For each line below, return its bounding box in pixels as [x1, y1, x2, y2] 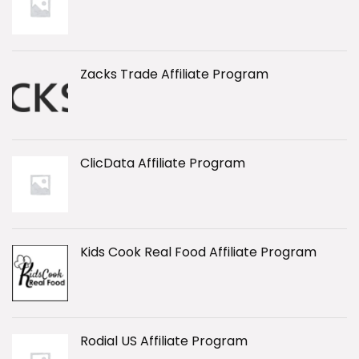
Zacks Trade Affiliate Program [80, 65, 268, 83]
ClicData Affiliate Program [80, 154, 245, 172]
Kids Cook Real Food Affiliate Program [80, 243, 317, 261]
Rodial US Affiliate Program [80, 332, 248, 350]
